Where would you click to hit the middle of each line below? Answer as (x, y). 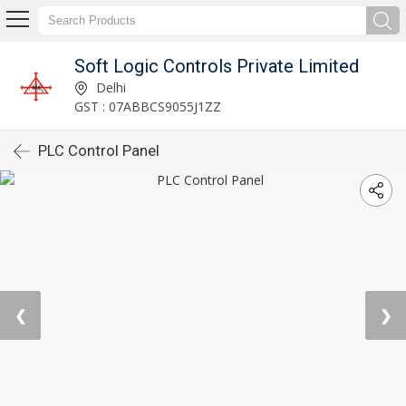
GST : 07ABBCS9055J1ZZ (147, 106)
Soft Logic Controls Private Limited (216, 66)
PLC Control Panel (99, 150)
